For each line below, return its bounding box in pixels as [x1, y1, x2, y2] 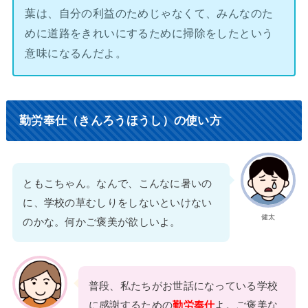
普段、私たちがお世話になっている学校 [88, 280, 278, 292]
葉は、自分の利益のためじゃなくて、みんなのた [25, 7, 274, 20]
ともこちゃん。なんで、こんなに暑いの [23, 177, 212, 189]
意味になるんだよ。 [25, 47, 127, 60]
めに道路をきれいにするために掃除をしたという [25, 27, 274, 40]
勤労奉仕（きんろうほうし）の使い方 [19, 113, 222, 127]
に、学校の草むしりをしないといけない [23, 197, 212, 208]
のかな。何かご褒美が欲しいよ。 [23, 216, 181, 228]
